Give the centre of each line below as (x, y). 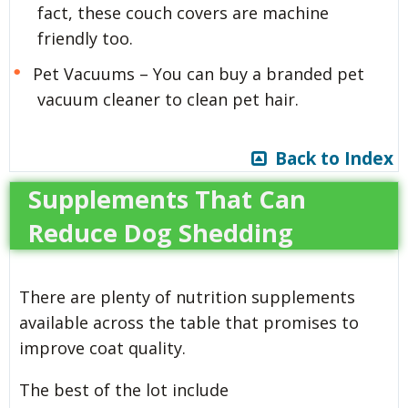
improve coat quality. (102, 347)
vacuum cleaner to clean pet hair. (168, 99)
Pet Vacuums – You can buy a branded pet (198, 73)
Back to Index (330, 158)
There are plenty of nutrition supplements (187, 296)
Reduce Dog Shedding (161, 232)
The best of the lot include (124, 389)
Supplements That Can (167, 199)
